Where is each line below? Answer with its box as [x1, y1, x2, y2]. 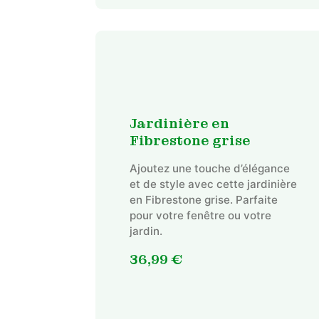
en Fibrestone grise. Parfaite [129, 192, 278, 206]
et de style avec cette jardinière [129, 177, 297, 191]
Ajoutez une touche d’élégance [129, 161, 290, 175]
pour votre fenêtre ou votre [129, 208, 271, 222]
